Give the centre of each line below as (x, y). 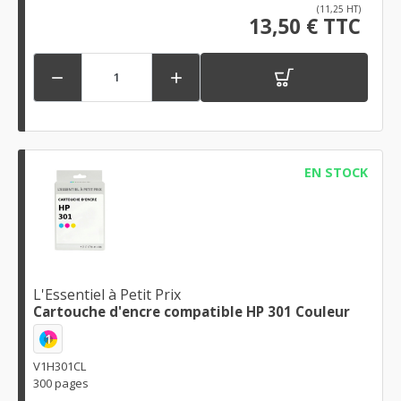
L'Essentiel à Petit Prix (107, 295)
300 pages (61, 384)
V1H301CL (60, 367)
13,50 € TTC (305, 26)
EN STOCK (336, 172)
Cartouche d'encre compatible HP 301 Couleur (192, 312)
